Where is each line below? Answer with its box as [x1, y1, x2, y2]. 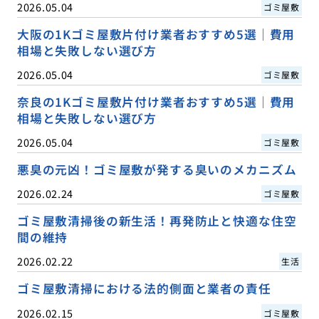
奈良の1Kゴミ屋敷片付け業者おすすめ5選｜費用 [16, 93, 296, 111]
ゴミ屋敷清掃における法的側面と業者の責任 [16, 280, 271, 298]
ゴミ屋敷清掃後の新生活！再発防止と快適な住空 [16, 212, 297, 230]
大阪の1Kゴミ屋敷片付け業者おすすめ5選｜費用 [16, 26, 296, 43]
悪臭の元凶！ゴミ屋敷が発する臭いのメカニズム [16, 161, 297, 179]
